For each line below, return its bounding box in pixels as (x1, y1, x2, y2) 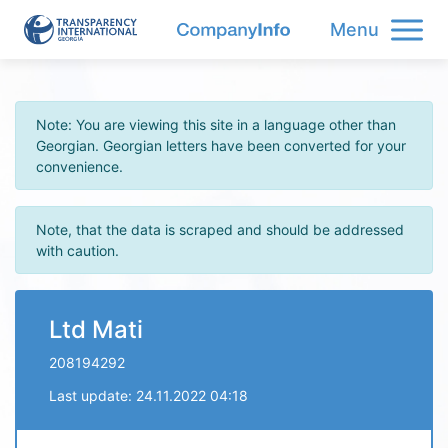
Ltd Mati (49, 315, 143, 344)
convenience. (36, 158, 123, 175)
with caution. (36, 242, 119, 259)
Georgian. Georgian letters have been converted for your (36, 137, 406, 154)
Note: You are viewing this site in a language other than (36, 116, 396, 133)
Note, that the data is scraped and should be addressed (36, 221, 404, 238)
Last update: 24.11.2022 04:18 (49, 387, 248, 404)
